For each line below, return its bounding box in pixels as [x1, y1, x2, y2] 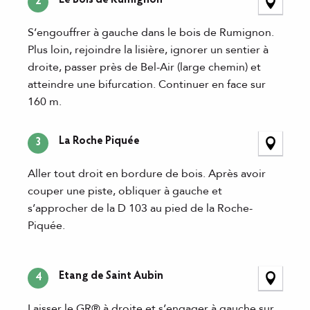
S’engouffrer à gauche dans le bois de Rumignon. [28, 24, 274, 40]
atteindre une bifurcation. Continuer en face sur [28, 76, 266, 92]
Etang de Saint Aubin [59, 270, 163, 282]
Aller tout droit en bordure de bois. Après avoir [28, 165, 266, 181]
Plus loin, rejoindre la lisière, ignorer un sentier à [28, 42, 268, 57]
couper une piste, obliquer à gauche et [28, 183, 222, 199]
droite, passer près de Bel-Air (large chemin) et [28, 59, 261, 75]
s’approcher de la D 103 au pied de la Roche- [28, 200, 253, 216]
